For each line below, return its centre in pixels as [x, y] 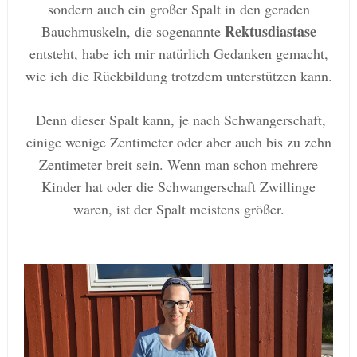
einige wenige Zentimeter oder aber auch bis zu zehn [178, 141]
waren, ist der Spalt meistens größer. [178, 208]
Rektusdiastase [270, 31]
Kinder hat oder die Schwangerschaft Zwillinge [178, 186]
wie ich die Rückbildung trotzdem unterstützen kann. [178, 75]
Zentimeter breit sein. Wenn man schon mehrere [178, 164]
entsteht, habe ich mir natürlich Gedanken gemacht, [178, 53]
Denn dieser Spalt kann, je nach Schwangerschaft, [181, 119]
